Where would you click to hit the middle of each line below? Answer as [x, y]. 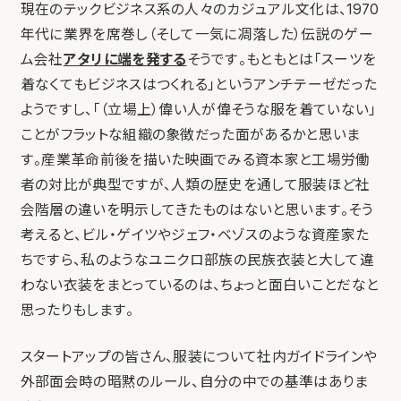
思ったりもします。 [77, 311]
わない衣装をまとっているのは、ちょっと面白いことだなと [200, 286]
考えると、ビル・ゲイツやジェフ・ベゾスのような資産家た [195, 235]
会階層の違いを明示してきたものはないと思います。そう [196, 210]
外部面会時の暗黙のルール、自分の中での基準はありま [194, 382]
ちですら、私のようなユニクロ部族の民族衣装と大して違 [197, 260]
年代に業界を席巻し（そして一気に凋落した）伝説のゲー [196, 35]
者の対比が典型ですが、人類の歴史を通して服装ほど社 [195, 185]
